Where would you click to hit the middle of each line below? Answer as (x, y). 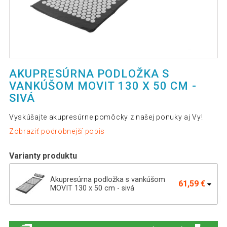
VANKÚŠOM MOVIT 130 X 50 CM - (103, 86)
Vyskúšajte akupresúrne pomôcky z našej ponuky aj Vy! (106, 117)
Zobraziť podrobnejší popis (57, 131)
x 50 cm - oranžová (82, 220)
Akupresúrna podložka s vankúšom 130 (115, 212)
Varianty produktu (43, 156)
